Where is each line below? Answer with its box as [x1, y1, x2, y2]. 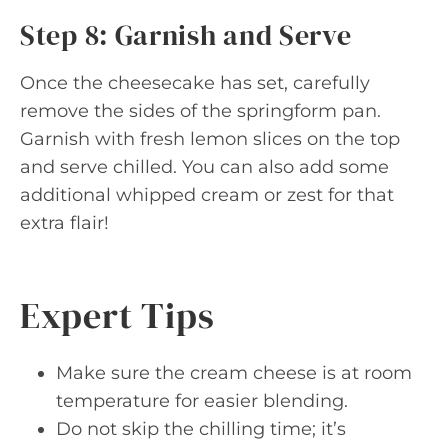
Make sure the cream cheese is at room [56, 361, 412, 384]
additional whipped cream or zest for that [20, 183, 394, 206]
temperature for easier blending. [56, 389, 348, 412]
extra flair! [20, 211, 109, 234]
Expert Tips [20, 290, 215, 340]
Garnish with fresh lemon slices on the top [20, 127, 400, 150]
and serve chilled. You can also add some [20, 155, 389, 178]
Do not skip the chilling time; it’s [56, 417, 346, 440]
